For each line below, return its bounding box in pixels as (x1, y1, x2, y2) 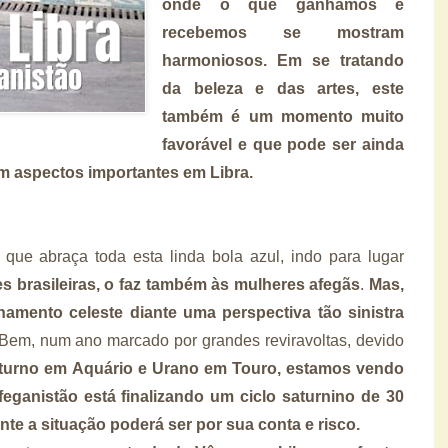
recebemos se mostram (162, 23, 404, 41)
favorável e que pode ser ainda (162, 135, 404, 153)
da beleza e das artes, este (162, 79, 404, 97)
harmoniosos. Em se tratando (162, 51, 404, 69)
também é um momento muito (162, 107, 404, 125)
